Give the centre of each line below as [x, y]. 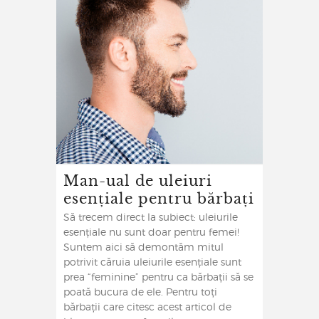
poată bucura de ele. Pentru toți [140, 293]
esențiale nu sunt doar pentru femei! [151, 233]
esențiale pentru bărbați [159, 198]
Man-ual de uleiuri [138, 180]
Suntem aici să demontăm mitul [143, 248]
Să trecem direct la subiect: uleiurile [151, 218]
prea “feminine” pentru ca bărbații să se [158, 278]
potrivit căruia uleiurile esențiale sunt [152, 263]
